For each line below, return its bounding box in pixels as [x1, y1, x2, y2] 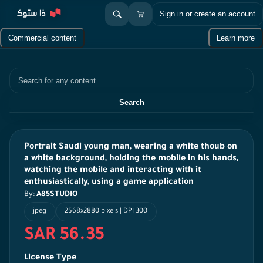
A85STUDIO [36, 191, 77, 199]
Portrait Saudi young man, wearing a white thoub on [24, 143, 237, 152]
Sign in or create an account [160, 9, 255, 18]
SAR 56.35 [24, 227, 104, 246]
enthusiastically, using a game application [24, 178, 194, 187]
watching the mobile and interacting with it [24, 166, 201, 176]
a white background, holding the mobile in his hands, [24, 154, 238, 164]
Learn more [217, 33, 255, 42]
